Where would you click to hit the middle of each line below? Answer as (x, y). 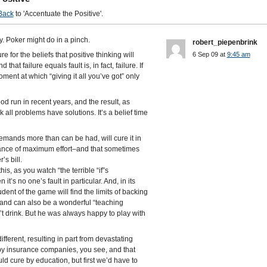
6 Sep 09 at (209, 54)
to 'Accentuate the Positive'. (58, 14)
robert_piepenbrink (225, 42)
